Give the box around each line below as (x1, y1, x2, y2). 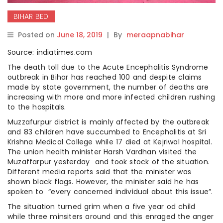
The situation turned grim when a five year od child (7, 202, 196, 212)
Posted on (18, 30, 57, 40)
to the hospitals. (7, 102, 66, 112)
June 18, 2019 (57, 30, 103, 40)
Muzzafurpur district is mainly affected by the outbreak (7, 117, 210, 127)
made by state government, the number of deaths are (7, 82, 209, 93)
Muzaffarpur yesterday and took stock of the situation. (7, 157, 210, 167)
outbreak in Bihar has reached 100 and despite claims (7, 72, 202, 83)
